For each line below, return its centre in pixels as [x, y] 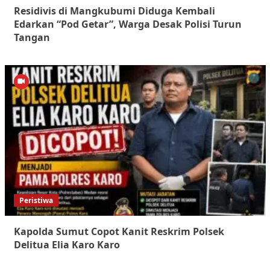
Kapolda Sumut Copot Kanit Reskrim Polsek [119, 231]
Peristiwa [36, 200]
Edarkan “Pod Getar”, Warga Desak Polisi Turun [127, 24]
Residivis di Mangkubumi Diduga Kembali [114, 11]
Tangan [32, 37]
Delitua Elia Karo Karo [67, 244]
